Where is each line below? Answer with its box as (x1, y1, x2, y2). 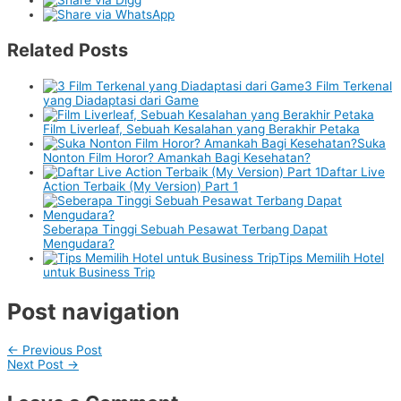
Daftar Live (320, 164, 385, 179)
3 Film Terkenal (304, 78, 392, 93)
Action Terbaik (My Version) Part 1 (43, 178, 238, 193)
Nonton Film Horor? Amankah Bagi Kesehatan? (43, 149, 311, 165)
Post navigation (7, 297, 180, 325)
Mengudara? (43, 235, 115, 251)
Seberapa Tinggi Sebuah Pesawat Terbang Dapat (43, 221, 328, 236)
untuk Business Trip (43, 264, 155, 279)
